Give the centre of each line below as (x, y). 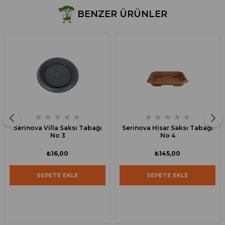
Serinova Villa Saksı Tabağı (58, 128)
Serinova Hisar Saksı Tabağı (167, 128)
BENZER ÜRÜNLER (122, 14)
